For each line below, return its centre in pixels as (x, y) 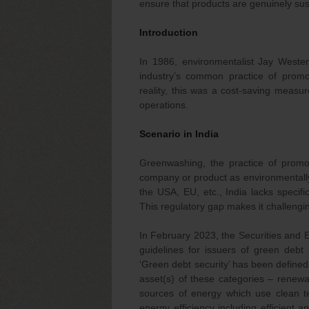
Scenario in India (179, 134)
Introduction (169, 32)
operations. (164, 105)
